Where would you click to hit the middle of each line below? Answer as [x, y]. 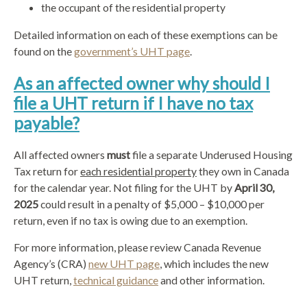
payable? [47, 123]
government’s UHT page [132, 51]
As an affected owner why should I [142, 83]
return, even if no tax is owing [81, 221]
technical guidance [116, 280]
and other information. [211, 280]
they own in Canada [243, 171]
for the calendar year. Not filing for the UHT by [124, 188]
